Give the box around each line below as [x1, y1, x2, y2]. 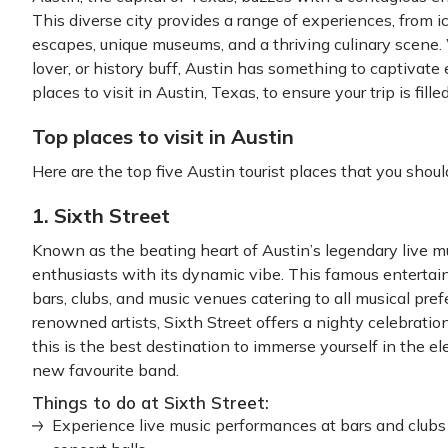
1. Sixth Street [32, 203, 170, 228]
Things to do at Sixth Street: [32, 392, 269, 413]
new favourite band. [32, 360, 179, 380]
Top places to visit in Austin [32, 124, 294, 149]
